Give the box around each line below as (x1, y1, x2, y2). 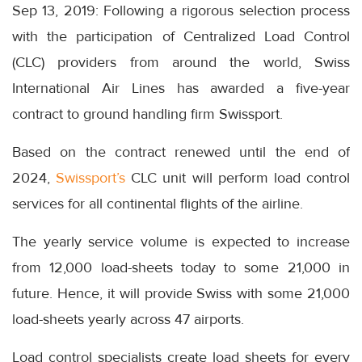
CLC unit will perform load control (125, 169, 351, 187)
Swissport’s (56, 169, 126, 187)
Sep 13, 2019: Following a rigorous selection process (12, 2, 350, 20)
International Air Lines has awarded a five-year (12, 79, 350, 98)
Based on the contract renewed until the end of (12, 143, 350, 162)
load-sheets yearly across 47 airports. (12, 310, 244, 329)
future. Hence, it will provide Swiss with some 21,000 (12, 284, 350, 303)
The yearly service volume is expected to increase (12, 233, 350, 251)
